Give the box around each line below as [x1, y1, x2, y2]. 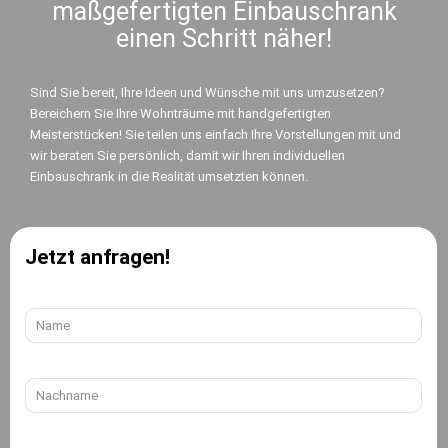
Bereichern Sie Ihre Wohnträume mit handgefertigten [30, 106, 331, 121]
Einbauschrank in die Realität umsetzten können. [30, 169, 308, 184]
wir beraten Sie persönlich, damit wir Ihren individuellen [30, 148, 345, 163]
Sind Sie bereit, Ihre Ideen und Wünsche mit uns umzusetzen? [30, 85, 385, 100]
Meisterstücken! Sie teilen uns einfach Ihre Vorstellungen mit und [30, 127, 401, 142]
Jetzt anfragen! [25, 245, 170, 269]
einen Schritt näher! [116, 24, 332, 53]
